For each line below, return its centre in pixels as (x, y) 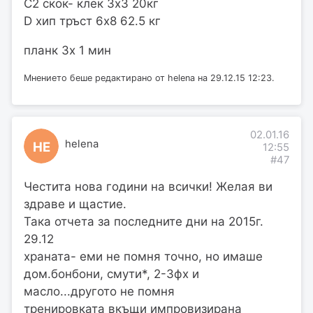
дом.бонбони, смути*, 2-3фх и (111, 274)
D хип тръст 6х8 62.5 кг (92, 21)
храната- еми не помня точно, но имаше (143, 257)
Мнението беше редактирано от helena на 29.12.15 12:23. (149, 78)
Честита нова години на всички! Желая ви (148, 187)
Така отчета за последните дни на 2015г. (144, 222)
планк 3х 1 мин (67, 50)
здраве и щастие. (75, 204)
